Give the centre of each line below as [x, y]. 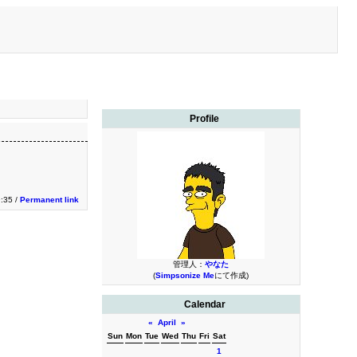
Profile [205, 119]
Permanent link [49, 200]
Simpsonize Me [184, 275]
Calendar [204, 304]
